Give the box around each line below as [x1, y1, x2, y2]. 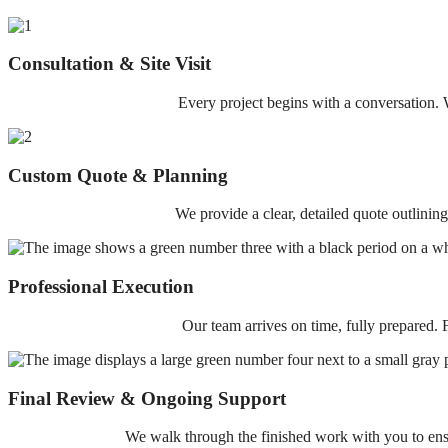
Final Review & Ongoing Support [8, 387, 286, 409]
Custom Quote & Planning [8, 164, 228, 186]
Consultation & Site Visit [8, 53, 211, 75]
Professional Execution [8, 276, 194, 298]
